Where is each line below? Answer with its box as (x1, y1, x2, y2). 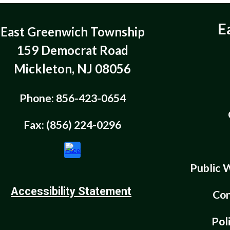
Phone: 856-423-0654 (19, 91, 126, 105)
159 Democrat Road (16, 43, 128, 57)
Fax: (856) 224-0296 (24, 118, 122, 131)
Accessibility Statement (11, 184, 132, 198)
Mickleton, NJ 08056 (14, 61, 131, 76)
